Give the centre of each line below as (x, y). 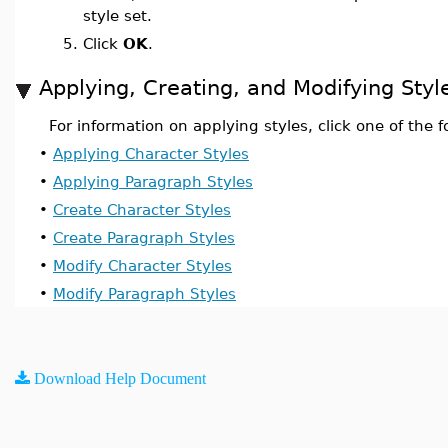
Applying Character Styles (151, 153)
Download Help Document (120, 378)
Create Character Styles (142, 209)
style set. (117, 15)
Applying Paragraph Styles (153, 181)
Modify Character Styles (142, 265)
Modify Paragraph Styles (144, 293)
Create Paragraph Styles (144, 237)
